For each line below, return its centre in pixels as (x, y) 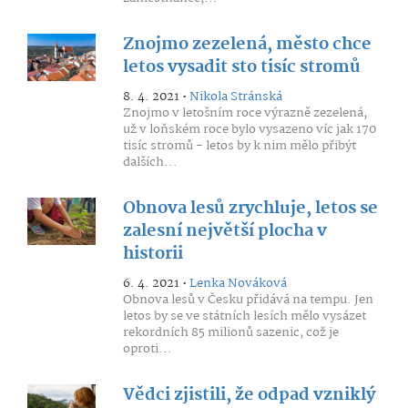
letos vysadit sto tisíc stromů (241, 67)
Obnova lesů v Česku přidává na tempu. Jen (248, 300)
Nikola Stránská (235, 97)
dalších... (150, 162)
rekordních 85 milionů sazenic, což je (230, 332)
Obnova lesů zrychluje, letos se (250, 209)
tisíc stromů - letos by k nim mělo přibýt (239, 146)
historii (153, 254)
